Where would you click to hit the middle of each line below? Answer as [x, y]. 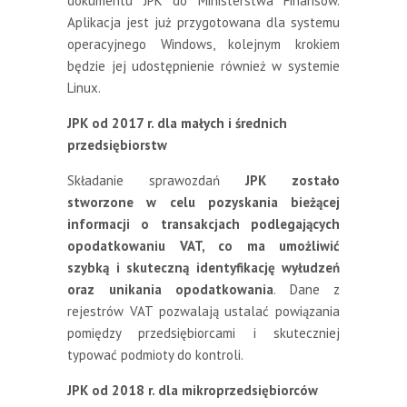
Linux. [84, 87]
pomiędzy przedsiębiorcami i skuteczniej [203, 333]
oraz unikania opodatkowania [170, 289]
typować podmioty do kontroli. [155, 354]
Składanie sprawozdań [156, 180]
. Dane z [307, 289]
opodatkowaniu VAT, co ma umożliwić [203, 245]
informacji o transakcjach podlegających [203, 223]
